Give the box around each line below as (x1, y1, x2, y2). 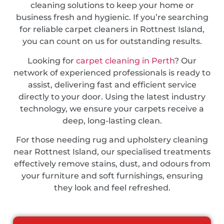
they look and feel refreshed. (53, 183, 170, 193)
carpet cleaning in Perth (76, 55, 174, 65)
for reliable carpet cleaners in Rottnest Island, (19, 24, 204, 34)
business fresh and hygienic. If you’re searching (15, 12, 208, 22)
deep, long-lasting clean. (62, 115, 162, 125)
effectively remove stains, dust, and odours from (13, 159, 210, 169)
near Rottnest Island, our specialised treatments (13, 147, 210, 157)
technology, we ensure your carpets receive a (20, 103, 204, 113)
